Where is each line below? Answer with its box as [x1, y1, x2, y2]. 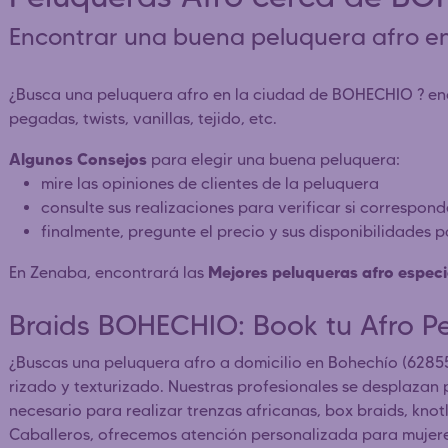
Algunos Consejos [9, 148, 147, 169]
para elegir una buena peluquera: [147, 149, 400, 169]
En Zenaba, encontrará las [9, 262, 208, 282]
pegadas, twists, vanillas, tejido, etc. [9, 108, 277, 128]
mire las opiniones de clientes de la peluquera [41, 173, 379, 193]
